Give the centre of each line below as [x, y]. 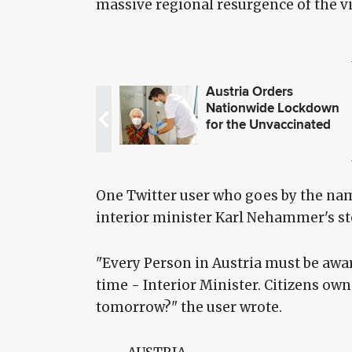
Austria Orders [249, 92]
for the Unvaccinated [268, 125]
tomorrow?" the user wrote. [191, 308]
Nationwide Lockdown [272, 108]
